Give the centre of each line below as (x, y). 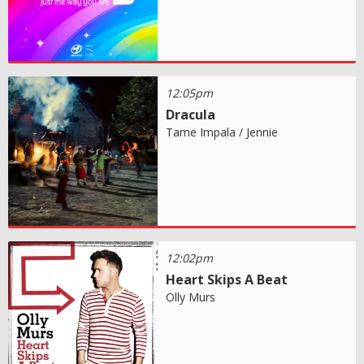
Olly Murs (191, 297)
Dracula (191, 114)
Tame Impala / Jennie (222, 132)
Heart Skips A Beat (227, 279)
